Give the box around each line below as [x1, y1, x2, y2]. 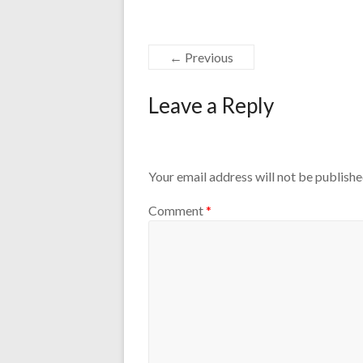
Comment [148, 202, 206, 218]
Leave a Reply [148, 92, 274, 118]
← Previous [169, 49, 233, 65]
